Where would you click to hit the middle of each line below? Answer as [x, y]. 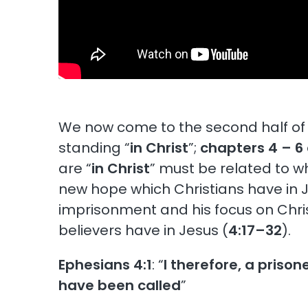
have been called [120, 285]
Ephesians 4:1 [106, 264]
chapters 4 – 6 [252, 147]
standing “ [95, 147]
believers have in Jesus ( [144, 230]
